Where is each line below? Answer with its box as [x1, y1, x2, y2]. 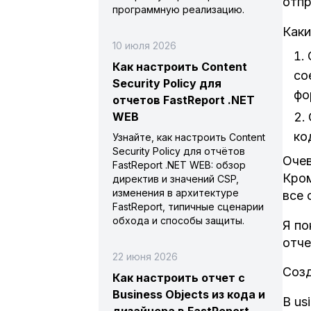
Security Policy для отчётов [112, 145, 245, 157]
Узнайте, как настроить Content [112, 131, 265, 143]
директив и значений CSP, [112, 173, 239, 185]
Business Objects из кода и [112, 287, 265, 301]
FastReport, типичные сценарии [112, 201, 264, 212]
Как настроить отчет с [112, 271, 245, 285]
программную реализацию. [112, 3, 244, 15]
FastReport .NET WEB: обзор [112, 159, 246, 171]
